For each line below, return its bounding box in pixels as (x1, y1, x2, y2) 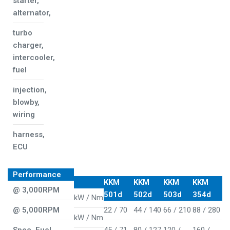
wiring (13, 110, 35, 119)
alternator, (13, 8, 51, 17)
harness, (13, 130, 45, 139)
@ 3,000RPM (13, 185, 60, 195)
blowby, (13, 98, 40, 107)
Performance (13, 170, 61, 179)
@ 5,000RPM (13, 205, 60, 215)
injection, (13, 85, 47, 94)
